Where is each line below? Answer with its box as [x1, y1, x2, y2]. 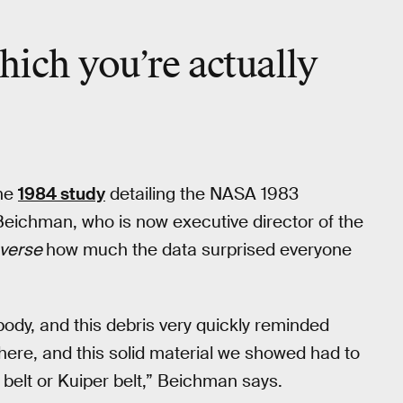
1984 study [18, 183, 105, 206]
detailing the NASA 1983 [105, 183, 299, 206]
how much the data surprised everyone [46, 238, 352, 262]
